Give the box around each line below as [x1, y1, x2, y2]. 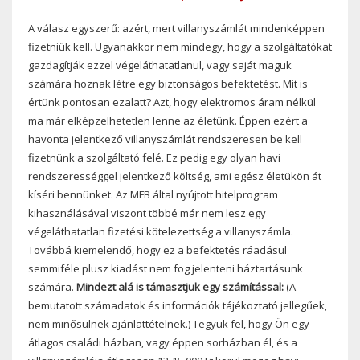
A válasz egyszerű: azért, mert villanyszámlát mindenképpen [28, 20, 325, 35]
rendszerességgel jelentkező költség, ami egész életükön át [28, 168, 321, 183]
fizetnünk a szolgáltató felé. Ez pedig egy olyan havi [28, 149, 280, 165]
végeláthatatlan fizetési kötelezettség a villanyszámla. [28, 223, 293, 239]
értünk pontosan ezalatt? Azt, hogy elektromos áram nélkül [28, 94, 316, 109]
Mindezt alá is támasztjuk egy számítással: [76, 279, 284, 294]
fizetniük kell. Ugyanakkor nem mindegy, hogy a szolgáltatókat [28, 39, 332, 54]
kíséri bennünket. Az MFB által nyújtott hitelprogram [28, 186, 278, 202]
